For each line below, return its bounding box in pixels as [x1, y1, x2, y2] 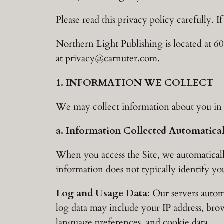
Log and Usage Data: [56, 187, 150, 200]
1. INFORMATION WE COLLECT [56, 76, 214, 89]
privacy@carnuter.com [65, 52, 157, 65]
